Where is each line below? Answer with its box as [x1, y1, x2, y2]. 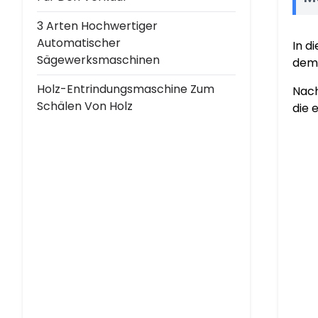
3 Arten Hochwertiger [37, 18, 158, 34]
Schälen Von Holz [37, 98, 133, 114]
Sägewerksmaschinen [37, 52, 160, 68]
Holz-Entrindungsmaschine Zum [37, 81, 214, 97]
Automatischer [37, 35, 121, 51]
